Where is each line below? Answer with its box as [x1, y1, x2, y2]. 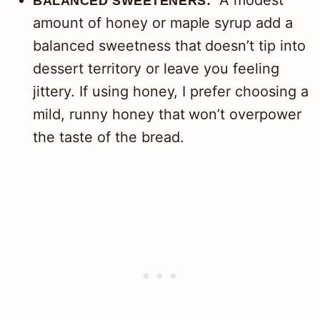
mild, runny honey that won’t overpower [32, 106, 302, 124]
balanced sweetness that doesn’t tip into [32, 37, 306, 55]
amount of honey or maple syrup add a [32, 14, 294, 32]
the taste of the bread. [32, 129, 184, 146]
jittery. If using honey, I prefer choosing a [32, 83, 309, 101]
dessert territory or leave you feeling [32, 60, 280, 78]
